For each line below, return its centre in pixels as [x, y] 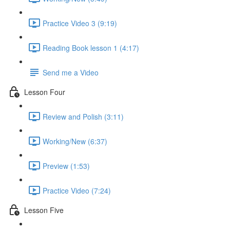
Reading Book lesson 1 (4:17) [91, 47]
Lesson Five [44, 210]
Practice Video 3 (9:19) [80, 23]
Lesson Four [45, 92]
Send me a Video [71, 72]
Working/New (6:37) [75, 141]
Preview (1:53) [66, 166]
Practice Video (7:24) [77, 190]
